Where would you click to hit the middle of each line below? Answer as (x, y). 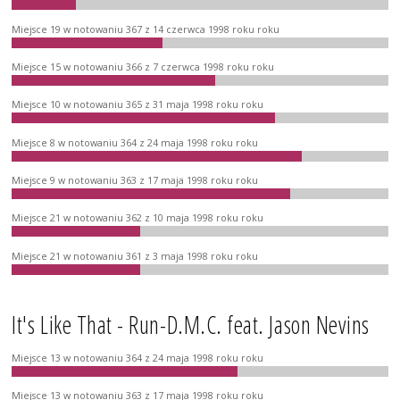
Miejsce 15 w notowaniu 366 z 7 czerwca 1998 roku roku (143, 67)
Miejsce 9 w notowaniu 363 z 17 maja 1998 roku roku (135, 180)
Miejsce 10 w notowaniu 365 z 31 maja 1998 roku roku (138, 105)
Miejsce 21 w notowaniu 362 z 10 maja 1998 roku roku (138, 218)
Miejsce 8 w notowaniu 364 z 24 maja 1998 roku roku (135, 142)
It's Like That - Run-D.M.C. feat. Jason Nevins (191, 325)
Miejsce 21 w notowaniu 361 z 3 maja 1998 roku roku (135, 256)
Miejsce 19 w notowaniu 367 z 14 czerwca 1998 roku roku (146, 29)
